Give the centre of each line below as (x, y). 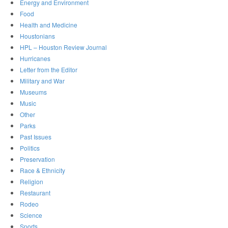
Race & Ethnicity (43, 170)
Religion (32, 182)
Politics (30, 148)
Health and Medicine (49, 25)
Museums (34, 92)
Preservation (38, 159)
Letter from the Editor (49, 70)
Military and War (42, 81)
